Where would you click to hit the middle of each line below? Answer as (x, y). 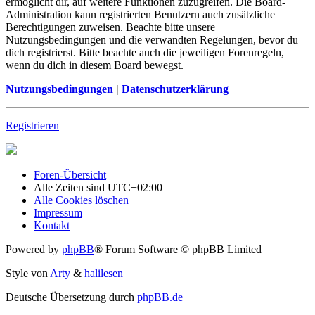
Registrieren (32, 125)
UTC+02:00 (135, 187)
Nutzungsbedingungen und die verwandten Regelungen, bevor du (152, 39)
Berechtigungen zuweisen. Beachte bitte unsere (110, 27)
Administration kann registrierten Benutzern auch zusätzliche (140, 14)
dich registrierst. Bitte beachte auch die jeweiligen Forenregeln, (145, 52)
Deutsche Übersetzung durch (71, 297)
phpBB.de (160, 297)
